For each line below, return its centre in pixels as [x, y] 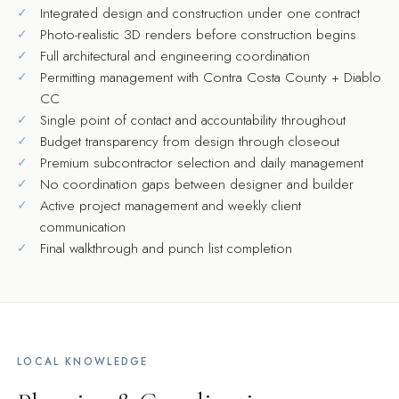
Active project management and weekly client [170, 206]
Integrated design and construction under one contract [199, 13]
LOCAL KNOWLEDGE [83, 362]
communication [82, 227]
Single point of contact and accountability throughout [192, 120]
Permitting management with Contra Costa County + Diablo [210, 77]
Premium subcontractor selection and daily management [201, 163]
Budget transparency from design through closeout [189, 142]
